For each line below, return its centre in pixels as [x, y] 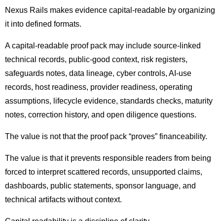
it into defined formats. [43, 24]
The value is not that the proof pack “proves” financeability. [106, 137]
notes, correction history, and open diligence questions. [101, 115]
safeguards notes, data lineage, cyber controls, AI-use [98, 74]
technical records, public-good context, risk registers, [96, 60]
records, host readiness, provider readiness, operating [99, 87]
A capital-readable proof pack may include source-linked [103, 46]
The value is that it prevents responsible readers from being [108, 158]
